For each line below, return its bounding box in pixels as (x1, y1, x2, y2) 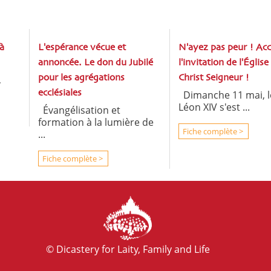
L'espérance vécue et (38, 43, 126, 53)
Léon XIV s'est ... (178, 100, 250, 114)
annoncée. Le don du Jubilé (38, 58, 153, 68)
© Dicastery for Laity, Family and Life (45, 243, 210, 256)
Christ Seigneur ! (178, 73, 249, 83)
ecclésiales (38, 88, 82, 98)
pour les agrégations (38, 73, 125, 83)
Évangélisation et (38, 103, 120, 117)
